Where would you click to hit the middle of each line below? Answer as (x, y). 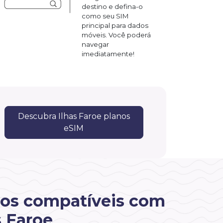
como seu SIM (105, 16)
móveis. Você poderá (116, 35)
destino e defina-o (112, 6)
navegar (95, 44)
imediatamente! (108, 54)
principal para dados (115, 25)
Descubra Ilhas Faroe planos (74, 116)
